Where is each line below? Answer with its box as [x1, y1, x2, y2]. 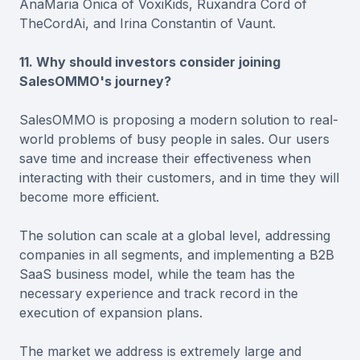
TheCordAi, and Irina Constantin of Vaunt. [19, 15, 276, 32]
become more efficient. [19, 189, 159, 206]
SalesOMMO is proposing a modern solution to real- [19, 112, 338, 129]
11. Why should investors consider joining [19, 54, 280, 71]
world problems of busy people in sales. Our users [19, 131, 329, 148]
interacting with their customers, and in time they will [19, 170, 339, 186]
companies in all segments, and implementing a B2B [19, 247, 334, 264]
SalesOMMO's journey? [19, 73, 171, 90]
